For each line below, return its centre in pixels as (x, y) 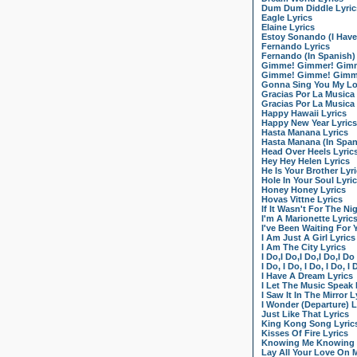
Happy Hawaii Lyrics (304, 114)
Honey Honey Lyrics (304, 190)
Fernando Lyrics (296, 47)
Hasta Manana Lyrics (305, 133)
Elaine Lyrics (288, 27)
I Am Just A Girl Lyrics (308, 238)
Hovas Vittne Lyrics (302, 200)
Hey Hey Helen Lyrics (306, 161)
